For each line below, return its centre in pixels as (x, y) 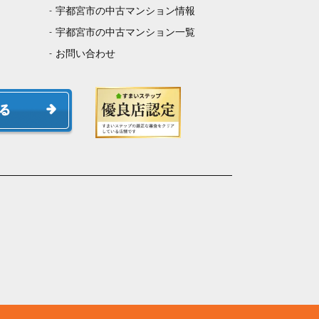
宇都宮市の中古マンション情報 (125, 11)
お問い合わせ (85, 54)
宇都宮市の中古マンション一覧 (125, 32)
